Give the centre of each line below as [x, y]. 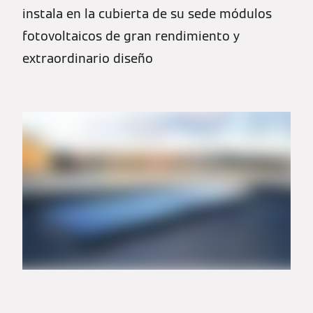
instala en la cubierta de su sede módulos [147, 14]
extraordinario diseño [88, 58]
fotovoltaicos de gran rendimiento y [131, 36]
